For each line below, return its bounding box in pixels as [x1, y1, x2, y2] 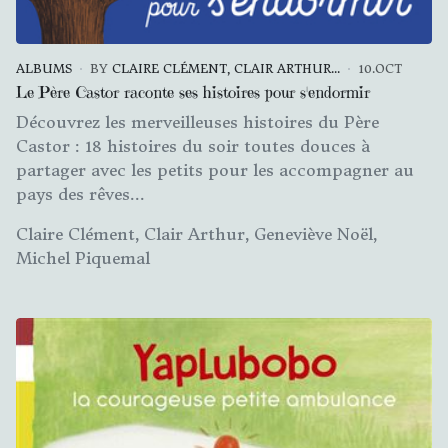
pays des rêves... [16, 184, 145, 205]
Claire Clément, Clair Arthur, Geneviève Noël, [16, 224, 377, 245]
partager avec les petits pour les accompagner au [16, 160, 414, 181]
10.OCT [358, 61, 402, 77]
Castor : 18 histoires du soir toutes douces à [16, 136, 370, 157]
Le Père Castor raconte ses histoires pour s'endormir [16, 82, 370, 103]
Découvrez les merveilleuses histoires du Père [16, 112, 379, 133]
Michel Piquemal [16, 248, 150, 269]
